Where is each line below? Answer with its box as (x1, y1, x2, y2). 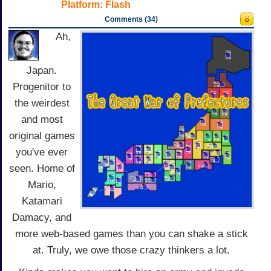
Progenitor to (13, 81, 71, 93)
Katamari (21, 195, 62, 207)
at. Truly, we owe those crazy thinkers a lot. (33, 244, 230, 256)
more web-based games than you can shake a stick (15, 228, 248, 240)
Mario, (27, 179, 56, 191)
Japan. (27, 65, 57, 77)
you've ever (16, 146, 68, 158)
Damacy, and (12, 212, 71, 224)
